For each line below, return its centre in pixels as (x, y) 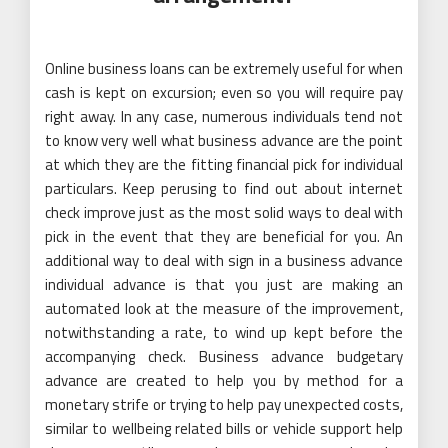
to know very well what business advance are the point (224, 140)
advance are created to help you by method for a (224, 380)
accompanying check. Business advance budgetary (224, 356)
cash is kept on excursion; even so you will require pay (224, 92)
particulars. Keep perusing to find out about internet (224, 188)
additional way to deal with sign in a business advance (224, 260)
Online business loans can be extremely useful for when (224, 68)
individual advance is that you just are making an (224, 284)
